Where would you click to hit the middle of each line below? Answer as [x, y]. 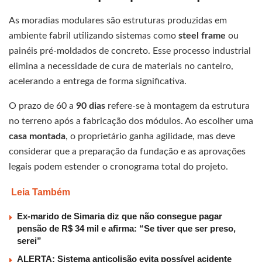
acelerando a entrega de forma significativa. [98, 82]
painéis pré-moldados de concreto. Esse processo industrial [130, 51]
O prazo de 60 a [42, 106]
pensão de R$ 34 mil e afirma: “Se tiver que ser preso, [126, 229]
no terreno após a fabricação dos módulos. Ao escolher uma [131, 121]
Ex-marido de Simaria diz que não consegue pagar [120, 216]
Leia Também [41, 192]
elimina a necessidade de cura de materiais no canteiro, [121, 66]
